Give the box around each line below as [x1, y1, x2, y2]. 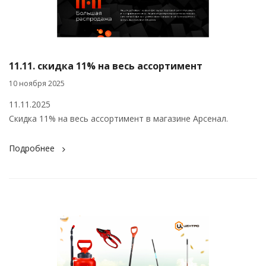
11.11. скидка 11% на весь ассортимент [9, 59, 202, 73]
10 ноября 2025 [9, 78, 65, 89]
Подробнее [9, 142, 55, 154]
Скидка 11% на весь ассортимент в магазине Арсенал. [9, 113, 228, 125]
